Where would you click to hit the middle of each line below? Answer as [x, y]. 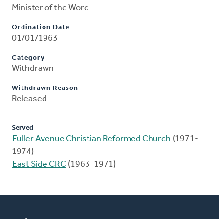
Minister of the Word [50, 8]
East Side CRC [39, 165]
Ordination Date [41, 28]
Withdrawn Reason [45, 88]
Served [22, 128]
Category [28, 58]
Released [29, 99]
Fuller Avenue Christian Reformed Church [91, 139]
